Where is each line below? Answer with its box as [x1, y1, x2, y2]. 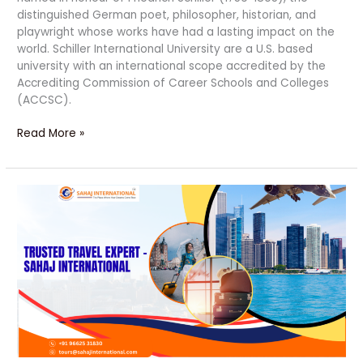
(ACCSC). [17, 92, 72, 108]
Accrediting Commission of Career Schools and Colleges [17, 75, 330, 91]
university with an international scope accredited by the [17, 58, 327, 74]
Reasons [16, 219, 63, 235]
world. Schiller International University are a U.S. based [17, 41, 314, 57]
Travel [16, 253, 51, 269]
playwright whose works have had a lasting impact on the [17, 23, 335, 40]
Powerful [16, 202, 65, 218]
